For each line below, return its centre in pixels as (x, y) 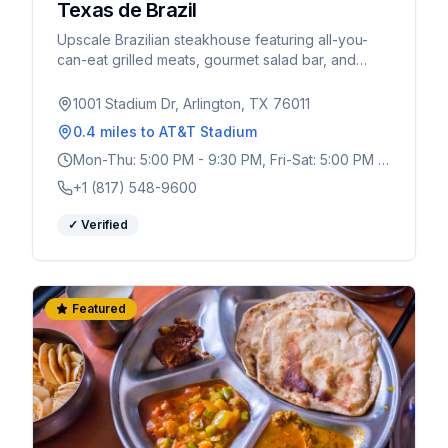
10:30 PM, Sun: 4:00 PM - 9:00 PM (184, 179)
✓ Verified (98, 224)
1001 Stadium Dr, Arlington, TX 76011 (191, 103)
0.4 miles (105, 131)
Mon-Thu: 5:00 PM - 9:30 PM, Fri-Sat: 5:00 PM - (228, 159)
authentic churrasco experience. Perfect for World (223, 79)
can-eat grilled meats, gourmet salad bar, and (206, 59)
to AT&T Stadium (197, 131)
